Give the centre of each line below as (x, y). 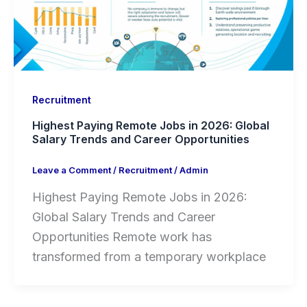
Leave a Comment (71, 170)
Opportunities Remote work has (122, 236)
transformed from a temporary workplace (149, 256)
